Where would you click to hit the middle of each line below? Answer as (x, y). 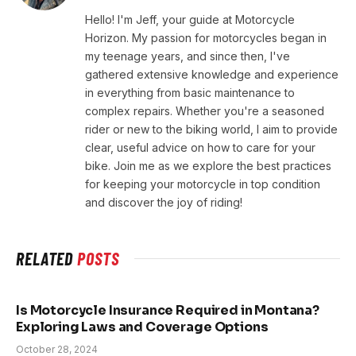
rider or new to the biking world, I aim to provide (211, 130)
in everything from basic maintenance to (190, 93)
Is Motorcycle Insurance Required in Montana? (168, 311)
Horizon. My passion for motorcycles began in (206, 38)
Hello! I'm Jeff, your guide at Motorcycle (190, 20)
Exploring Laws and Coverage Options (142, 327)
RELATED (47, 259)
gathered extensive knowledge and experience (212, 75)
